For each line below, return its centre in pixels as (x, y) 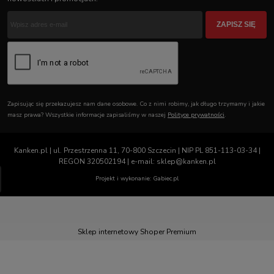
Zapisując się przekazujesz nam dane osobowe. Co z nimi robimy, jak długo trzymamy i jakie (136, 104)
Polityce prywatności (196, 115)
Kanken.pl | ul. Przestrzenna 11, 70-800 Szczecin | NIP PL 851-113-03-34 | (137, 150)
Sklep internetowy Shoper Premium (137, 231)
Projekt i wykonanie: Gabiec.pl (137, 178)
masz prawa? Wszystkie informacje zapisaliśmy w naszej (87, 115)
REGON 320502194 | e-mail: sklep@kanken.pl (137, 161)
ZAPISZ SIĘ (236, 24)
